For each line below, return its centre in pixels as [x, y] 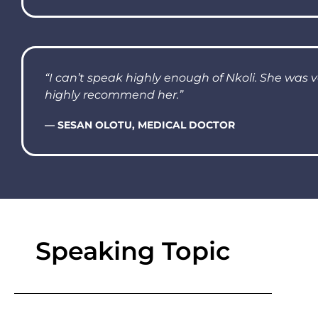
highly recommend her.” [114, 95]
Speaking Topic [133, 251]
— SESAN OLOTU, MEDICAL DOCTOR [140, 125]
